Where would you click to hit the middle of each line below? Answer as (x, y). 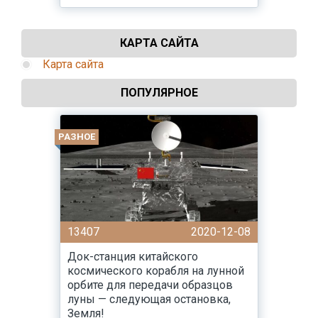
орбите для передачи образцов (150, 285)
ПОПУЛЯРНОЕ (159, 93)
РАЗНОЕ (77, 137)
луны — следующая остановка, (149, 299)
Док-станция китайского (133, 257)
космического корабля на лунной (156, 271)
